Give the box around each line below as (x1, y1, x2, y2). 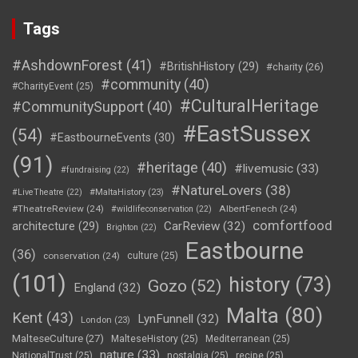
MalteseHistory (111, 333, 178, 345)
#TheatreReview (12, 203, 84, 215)
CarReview (164, 219, 220, 234)
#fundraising (61, 165, 111, 176)
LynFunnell (137, 312, 193, 327)
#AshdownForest (12, 57, 122, 74)
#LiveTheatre (12, 187, 64, 198)
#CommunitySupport (12, 98, 144, 116)
